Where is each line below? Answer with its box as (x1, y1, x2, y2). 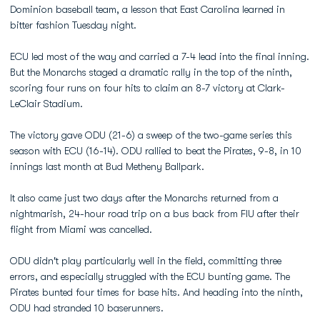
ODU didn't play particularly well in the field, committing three (10, 255, 281, 266)
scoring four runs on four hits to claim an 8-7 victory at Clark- (10, 82, 285, 94)
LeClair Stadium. (10, 98, 83, 109)
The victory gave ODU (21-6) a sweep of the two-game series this (10, 129, 292, 141)
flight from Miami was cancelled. (10, 224, 152, 235)
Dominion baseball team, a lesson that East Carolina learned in (10, 4, 285, 15)
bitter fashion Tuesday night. (10, 19, 136, 31)
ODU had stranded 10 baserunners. (10, 302, 166, 314)
